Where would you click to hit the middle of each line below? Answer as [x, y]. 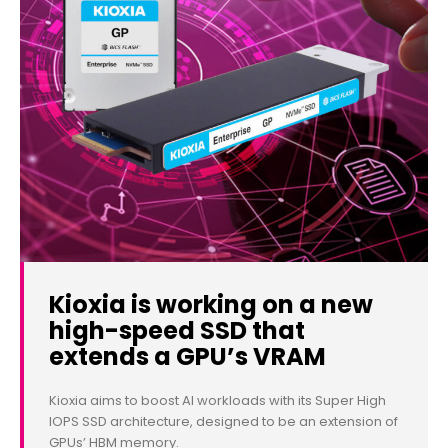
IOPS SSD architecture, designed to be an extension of [223, 422]
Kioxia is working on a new [211, 305]
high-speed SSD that [177, 331]
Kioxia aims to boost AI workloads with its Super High [217, 401]
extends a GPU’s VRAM [187, 357]
